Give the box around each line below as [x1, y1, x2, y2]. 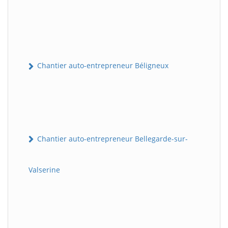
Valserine [28, 164, 60, 175]
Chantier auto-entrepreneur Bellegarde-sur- [35, 133, 188, 144]
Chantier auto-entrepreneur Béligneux [35, 61, 168, 71]
